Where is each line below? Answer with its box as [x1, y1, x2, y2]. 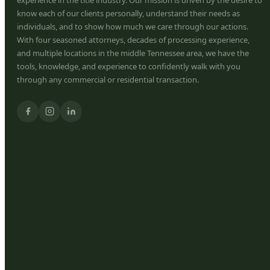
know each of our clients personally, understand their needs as [17, 7, 240, 19]
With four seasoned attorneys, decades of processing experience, [17, 34, 250, 45]
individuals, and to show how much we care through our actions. [17, 20, 248, 32]
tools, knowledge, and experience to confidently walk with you [17, 60, 240, 72]
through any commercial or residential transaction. [17, 74, 199, 85]
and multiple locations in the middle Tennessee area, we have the [17, 47, 249, 58]
